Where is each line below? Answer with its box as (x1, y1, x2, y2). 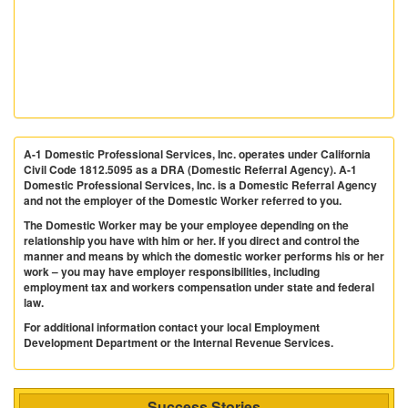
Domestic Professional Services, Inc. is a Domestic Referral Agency (24, 177, 377, 194)
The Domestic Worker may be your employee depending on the (24, 217, 349, 234)
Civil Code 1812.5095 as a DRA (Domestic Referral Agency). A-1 (24, 161, 357, 178)
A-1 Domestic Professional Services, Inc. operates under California (24, 146, 371, 163)
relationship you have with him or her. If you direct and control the (24, 232, 360, 250)
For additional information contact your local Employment (24, 319, 320, 336)
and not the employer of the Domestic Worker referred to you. (24, 192, 342, 209)
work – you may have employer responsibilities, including (24, 263, 320, 280)
